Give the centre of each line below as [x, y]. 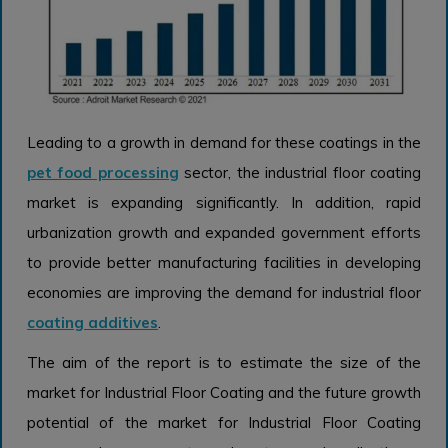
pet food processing [103, 172]
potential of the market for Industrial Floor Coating [224, 422]
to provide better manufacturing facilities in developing [224, 262]
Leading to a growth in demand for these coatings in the [224, 142]
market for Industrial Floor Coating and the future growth [224, 392]
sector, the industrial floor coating [300, 172]
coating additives [92, 322]
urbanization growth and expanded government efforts [224, 232]
